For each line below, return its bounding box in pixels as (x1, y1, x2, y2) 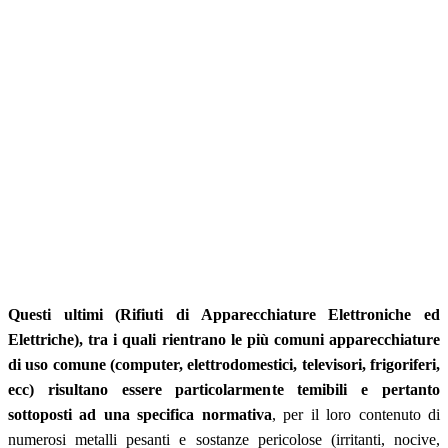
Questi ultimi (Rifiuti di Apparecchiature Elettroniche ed (8, 305, 440, 323)
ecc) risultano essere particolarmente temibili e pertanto (8, 380, 440, 398)
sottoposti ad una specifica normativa (8, 405, 272, 423)
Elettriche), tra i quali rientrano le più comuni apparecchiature (8, 330, 440, 348)
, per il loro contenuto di (271, 405, 441, 423)
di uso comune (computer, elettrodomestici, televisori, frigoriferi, (8, 355, 440, 373)
